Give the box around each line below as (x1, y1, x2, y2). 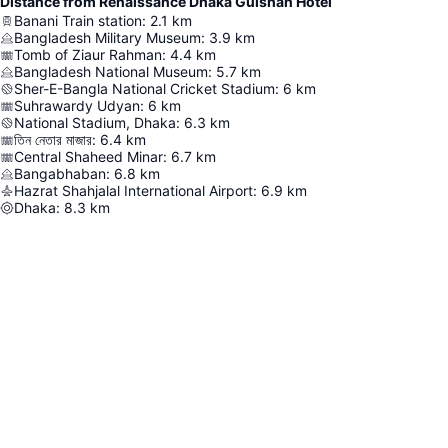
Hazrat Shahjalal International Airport (14, 182, 253, 199)
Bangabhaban (14, 165, 106, 182)
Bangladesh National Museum (14, 63, 208, 80)
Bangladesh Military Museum (14, 29, 201, 46)
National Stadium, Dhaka (14, 114, 176, 131)
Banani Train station (14, 12, 142, 29)
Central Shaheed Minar (14, 148, 163, 165)
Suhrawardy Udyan (14, 97, 140, 114)
